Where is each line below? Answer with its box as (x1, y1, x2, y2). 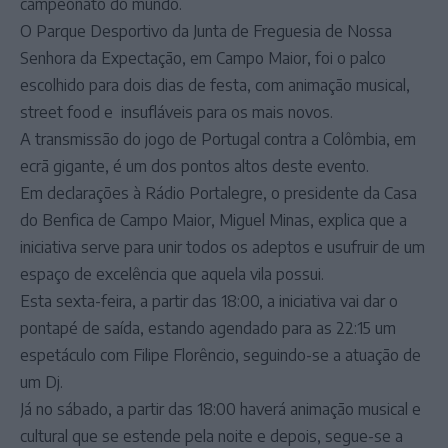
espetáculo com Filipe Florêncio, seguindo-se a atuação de (20, 345, 421, 365)
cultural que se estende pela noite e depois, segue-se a (20, 426, 403, 446)
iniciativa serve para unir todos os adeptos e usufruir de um (20, 237, 425, 257)
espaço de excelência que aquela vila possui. (20, 264, 324, 284)
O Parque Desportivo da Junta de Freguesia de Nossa (20, 21, 392, 41)
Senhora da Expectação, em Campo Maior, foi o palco (20, 48, 386, 68)
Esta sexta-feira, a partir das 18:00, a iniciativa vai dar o (20, 291, 398, 311)
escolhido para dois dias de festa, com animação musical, (20, 75, 410, 95)
